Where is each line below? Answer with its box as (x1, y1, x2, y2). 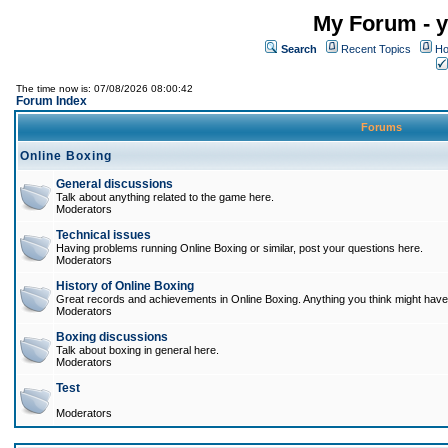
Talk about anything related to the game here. (56, 191, 274, 203)
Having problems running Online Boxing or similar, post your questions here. (56, 242, 423, 254)
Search (281, 43, 317, 55)
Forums (358, 121, 405, 133)
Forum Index (16, 94, 87, 108)
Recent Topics (341, 43, 411, 55)
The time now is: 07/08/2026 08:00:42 (16, 83, 193, 94)
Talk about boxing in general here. (56, 344, 219, 356)
